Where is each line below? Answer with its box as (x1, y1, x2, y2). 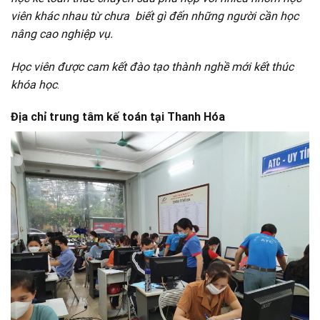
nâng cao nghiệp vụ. (11, 26, 113, 41)
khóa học (11, 77, 57, 91)
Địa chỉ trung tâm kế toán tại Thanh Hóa (11, 110, 225, 124)
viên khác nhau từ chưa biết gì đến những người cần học (11, 9, 299, 23)
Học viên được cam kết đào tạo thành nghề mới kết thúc (11, 59, 294, 74)
